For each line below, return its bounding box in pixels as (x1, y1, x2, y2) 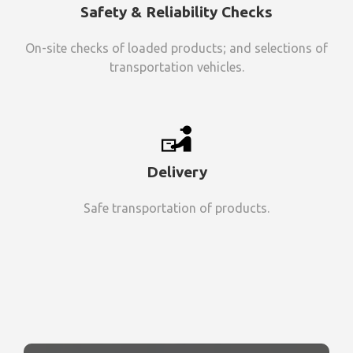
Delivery (146, 163, 207, 181)
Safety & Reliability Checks (80, 2, 273, 20)
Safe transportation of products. (84, 201, 269, 216)
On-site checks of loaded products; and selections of (25, 40, 328, 55)
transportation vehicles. (109, 59, 244, 74)
